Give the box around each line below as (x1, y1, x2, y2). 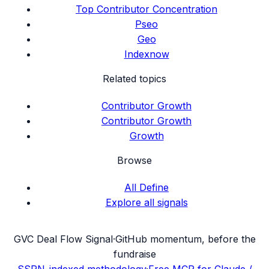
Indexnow (124, 48, 169, 61)
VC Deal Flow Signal (20, 233, 113, 246)
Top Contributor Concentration (76, 3, 217, 16)
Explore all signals (105, 196, 188, 209)
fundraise (113, 248, 156, 261)
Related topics (103, 73, 166, 85)
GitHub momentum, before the (115, 233, 256, 246)
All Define (124, 181, 169, 194)
